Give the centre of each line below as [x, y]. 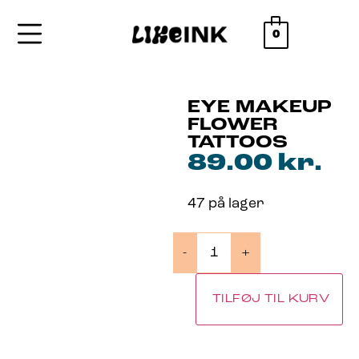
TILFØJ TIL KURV [271, 300]
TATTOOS [238, 143]
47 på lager [226, 204]
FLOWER [233, 125]
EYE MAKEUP [260, 108]
